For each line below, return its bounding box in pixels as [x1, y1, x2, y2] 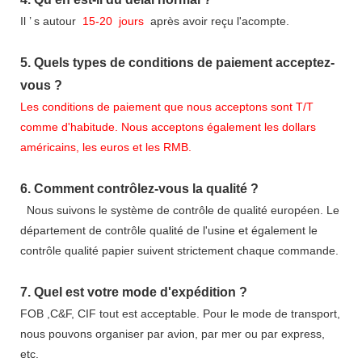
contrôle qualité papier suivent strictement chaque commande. [20, 243, 339, 257]
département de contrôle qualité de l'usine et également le [20, 223, 318, 237]
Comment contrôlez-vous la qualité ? [34, 181, 259, 196]
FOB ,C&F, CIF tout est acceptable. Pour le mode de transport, [20, 306, 340, 320]
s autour [31, 14, 79, 27]
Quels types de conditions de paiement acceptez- [34, 55, 335, 69]
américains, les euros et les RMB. [20, 140, 192, 154]
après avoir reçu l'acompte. [147, 14, 289, 27]
